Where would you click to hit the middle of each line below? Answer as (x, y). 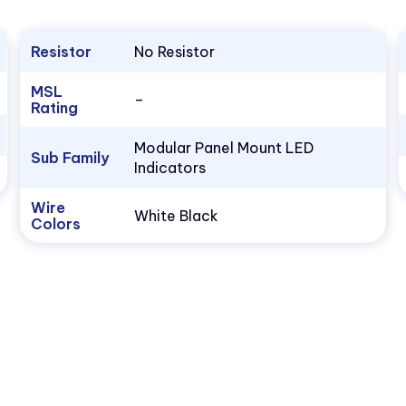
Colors (55, 224)
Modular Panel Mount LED (223, 148)
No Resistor (174, 52)
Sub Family (69, 158)
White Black (176, 216)
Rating (54, 108)
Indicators (169, 168)
